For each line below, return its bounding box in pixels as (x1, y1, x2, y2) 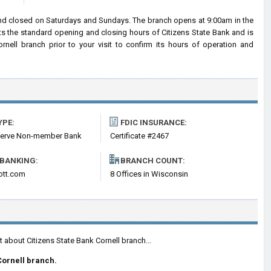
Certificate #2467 (110, 131, 169, 140)
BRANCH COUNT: (120, 156, 185, 165)
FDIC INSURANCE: (120, 118, 187, 127)
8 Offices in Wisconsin (110, 169, 188, 178)
